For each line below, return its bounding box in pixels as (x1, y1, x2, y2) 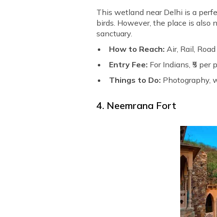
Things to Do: (109, 75, 163, 85)
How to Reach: (109, 44, 167, 54)
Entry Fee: (109, 60, 150, 70)
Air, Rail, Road (167, 44, 216, 54)
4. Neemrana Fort (96, 99, 177, 112)
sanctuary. (96, 29, 133, 39)
